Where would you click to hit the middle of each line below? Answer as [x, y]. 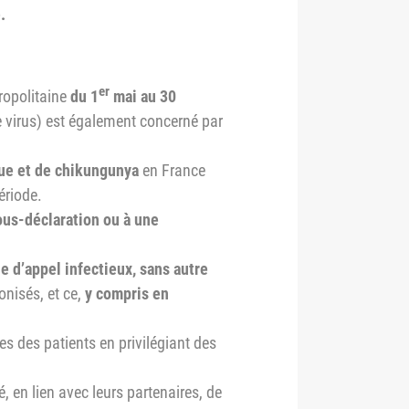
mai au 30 [143, 96]
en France [172, 170]
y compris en [125, 294]
